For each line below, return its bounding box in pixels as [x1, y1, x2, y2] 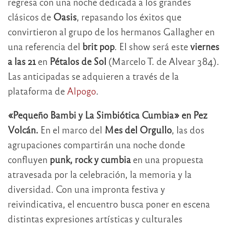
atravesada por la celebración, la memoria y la [8, 168, 192, 180]
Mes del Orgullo [104, 123, 172, 135]
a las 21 [8, 55, 36, 67]
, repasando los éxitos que [77, 10, 181, 22]
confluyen [8, 153, 50, 165]
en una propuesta [131, 153, 203, 165]
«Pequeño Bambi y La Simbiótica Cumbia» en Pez [8, 108, 208, 121]
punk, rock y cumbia [50, 153, 131, 165]
